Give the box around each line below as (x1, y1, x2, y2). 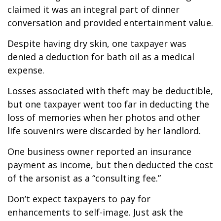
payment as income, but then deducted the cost (7, 159, 213, 171)
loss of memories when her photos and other (7, 111, 200, 123)
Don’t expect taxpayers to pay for (7, 193, 150, 205)
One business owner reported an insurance (7, 146, 191, 157)
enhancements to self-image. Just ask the (7, 206, 183, 218)
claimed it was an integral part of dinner (7, 3, 180, 15)
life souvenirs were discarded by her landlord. (7, 125, 201, 137)
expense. (7, 64, 44, 76)
